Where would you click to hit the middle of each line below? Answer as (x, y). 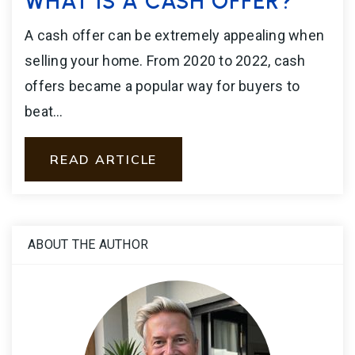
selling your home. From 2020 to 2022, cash (165, 61)
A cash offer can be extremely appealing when (174, 36)
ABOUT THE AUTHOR (88, 245)
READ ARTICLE (103, 160)
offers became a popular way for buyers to (162, 86)
